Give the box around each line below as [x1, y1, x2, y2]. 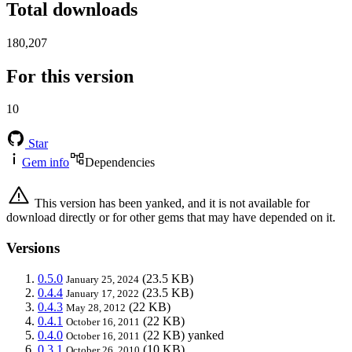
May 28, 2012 [66, 301, 126, 313]
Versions [6, 240, 60, 257]
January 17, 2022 [66, 287, 139, 299]
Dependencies [85, 156, 155, 170]
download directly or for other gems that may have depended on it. [6, 211, 335, 225]
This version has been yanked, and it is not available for [31, 196, 310, 211]
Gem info [22, 156, 69, 170]
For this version [6, 65, 134, 86]
